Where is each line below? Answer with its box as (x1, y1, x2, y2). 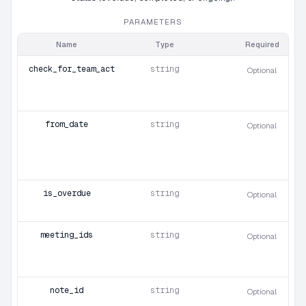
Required (245, 40, 279, 49)
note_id (50, 285, 83, 296)
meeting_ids (40, 229, 93, 240)
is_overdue (42, 188, 91, 199)
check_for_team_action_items (29, 64, 158, 74)
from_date (45, 119, 88, 130)
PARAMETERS (123, 17, 183, 27)
